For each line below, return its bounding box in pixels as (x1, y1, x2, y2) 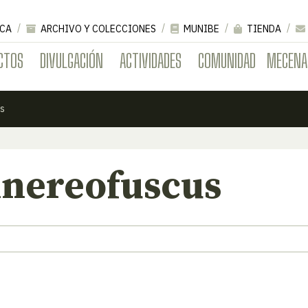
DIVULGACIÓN (40, 48, 103, 72)
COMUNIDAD (198, 48, 256, 72)
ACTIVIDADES (120, 48, 181, 72)
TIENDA (245, 22, 281, 35)
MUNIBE (181, 22, 219, 35)
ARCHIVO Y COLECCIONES (38, 22, 156, 35)
